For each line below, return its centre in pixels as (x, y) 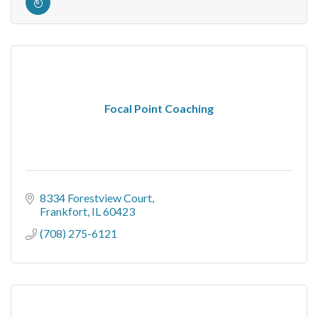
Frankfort (64, 211)
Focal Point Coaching (159, 108)
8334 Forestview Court (96, 198)
